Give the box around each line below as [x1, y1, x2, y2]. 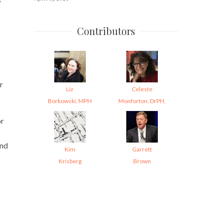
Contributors [76, 24, 135, 37]
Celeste [131, 85, 152, 93]
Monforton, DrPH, [118, 97, 166, 105]
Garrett [132, 145, 152, 153]
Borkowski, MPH [48, 97, 92, 105]
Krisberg [58, 157, 81, 165]
